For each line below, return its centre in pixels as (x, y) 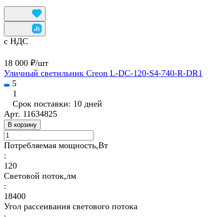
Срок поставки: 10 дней (57, 104)
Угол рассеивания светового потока (71, 207)
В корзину (22, 125)
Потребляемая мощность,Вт (56, 146)
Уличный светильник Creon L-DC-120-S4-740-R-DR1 (103, 73)
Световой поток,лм (40, 176)
